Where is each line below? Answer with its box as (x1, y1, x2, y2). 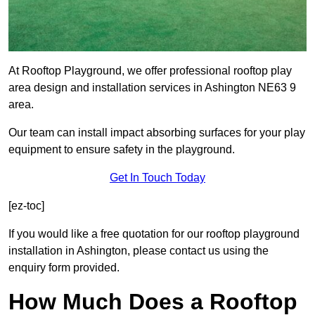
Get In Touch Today (110, 172, 205, 184)
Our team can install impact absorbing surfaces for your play (8, 127, 305, 139)
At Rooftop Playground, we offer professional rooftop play (8, 65, 292, 77)
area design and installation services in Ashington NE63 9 (8, 82, 296, 94)
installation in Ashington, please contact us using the (8, 245, 269, 257)
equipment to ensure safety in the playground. (8, 143, 235, 156)
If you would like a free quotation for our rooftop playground (8, 228, 300, 240)
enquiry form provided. (8, 262, 120, 274)
